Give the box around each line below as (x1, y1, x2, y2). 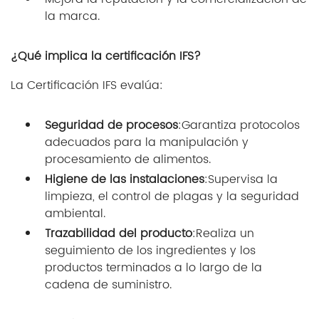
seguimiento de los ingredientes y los (45, 241, 256, 261)
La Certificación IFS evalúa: (11, 76, 163, 95)
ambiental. (45, 204, 105, 224)
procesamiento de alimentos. (45, 150, 211, 169)
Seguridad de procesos (45, 116, 178, 135)
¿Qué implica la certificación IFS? (11, 47, 201, 66)
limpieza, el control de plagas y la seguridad (45, 187, 299, 206)
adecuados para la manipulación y (45, 133, 249, 152)
